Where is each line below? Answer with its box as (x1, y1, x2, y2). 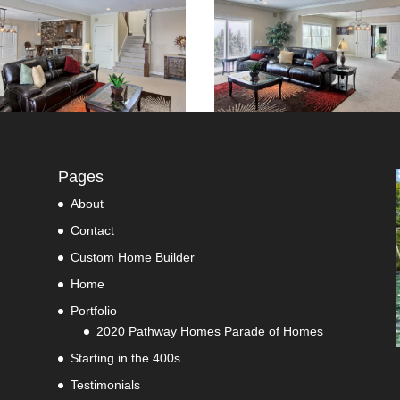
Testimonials (70, 378, 140, 393)
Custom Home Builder (70, 250, 195, 265)
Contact (70, 223, 114, 238)
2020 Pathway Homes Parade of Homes (96, 324, 323, 339)
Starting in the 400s (70, 351, 180, 366)
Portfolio (70, 304, 117, 319)
